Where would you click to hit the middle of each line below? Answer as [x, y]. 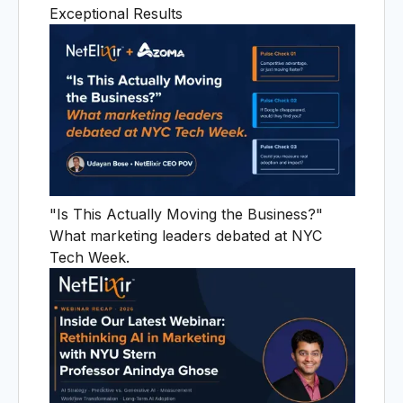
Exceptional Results [116, 13]
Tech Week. [90, 257]
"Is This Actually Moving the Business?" [186, 214]
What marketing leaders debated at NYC [186, 235]
